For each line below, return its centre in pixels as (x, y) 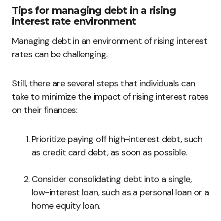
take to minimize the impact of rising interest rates (110, 97)
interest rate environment (74, 21)
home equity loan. (66, 206)
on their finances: (45, 110)
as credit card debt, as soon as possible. (109, 153)
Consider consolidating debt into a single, (112, 179)
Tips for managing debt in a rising (94, 11)
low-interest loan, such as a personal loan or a (120, 193)
